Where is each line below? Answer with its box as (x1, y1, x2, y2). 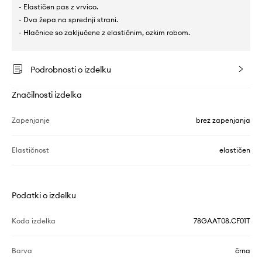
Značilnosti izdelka (12, 89, 82, 100)
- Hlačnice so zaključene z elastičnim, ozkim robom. (19, 27, 190, 37)
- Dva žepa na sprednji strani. (19, 15, 118, 24)
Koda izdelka (12, 216, 56, 225)
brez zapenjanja (196, 115, 250, 125)
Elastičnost (12, 145, 49, 154)
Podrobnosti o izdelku (30, 64, 111, 75)
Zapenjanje (12, 115, 50, 125)
